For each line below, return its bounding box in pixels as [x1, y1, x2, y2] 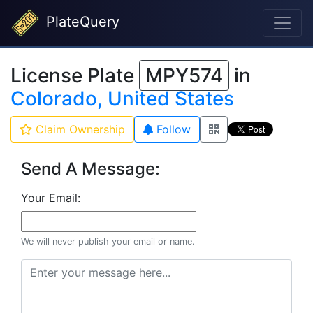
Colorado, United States [10, 87, 234, 110]
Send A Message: [21, 159, 160, 179]
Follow [153, 122, 191, 136]
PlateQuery [42, 13, 119, 31]
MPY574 [145, 64, 223, 87]
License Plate [10, 64, 139, 87]
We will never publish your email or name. [21, 236, 195, 247]
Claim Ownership [32, 122, 125, 136]
